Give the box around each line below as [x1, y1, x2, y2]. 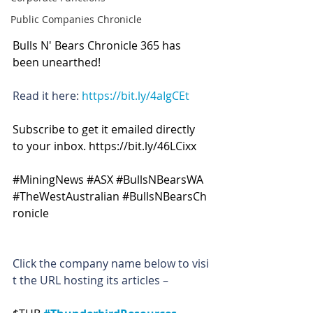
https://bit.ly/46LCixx [89, 138, 196, 154]
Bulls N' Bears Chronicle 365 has [13, 38, 184, 53]
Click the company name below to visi [13, 256, 209, 271]
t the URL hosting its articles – [13, 272, 168, 288]
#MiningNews [13, 172, 84, 187]
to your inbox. [13, 138, 89, 154]
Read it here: [13, 88, 82, 103]
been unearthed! [13, 54, 101, 70]
